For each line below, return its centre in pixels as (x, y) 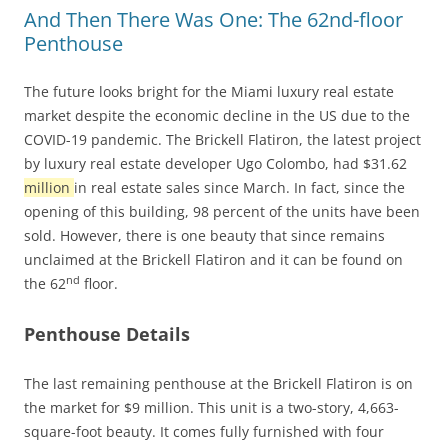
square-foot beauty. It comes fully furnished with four (204, 432)
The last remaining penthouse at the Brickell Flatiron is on (218, 384)
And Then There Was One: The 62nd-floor (213, 20)
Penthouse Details (107, 334)
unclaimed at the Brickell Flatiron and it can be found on (213, 260)
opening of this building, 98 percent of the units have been (222, 212)
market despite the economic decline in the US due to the (217, 116)
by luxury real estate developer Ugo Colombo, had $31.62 (215, 164)
